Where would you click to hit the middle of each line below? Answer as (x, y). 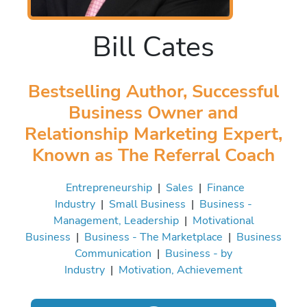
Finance (225, 187)
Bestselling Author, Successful (153, 91)
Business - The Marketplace (153, 236)
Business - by (199, 253)
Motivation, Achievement (181, 269)
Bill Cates (153, 47)
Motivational (223, 220)
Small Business (147, 204)
